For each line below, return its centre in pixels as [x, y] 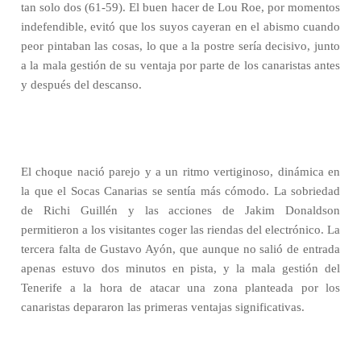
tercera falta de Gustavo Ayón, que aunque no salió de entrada [180, 249]
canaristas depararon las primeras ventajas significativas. [163, 307]
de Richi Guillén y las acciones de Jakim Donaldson [180, 210]
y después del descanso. [81, 85]
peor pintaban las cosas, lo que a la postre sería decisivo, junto [180, 46]
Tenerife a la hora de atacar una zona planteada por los [180, 288]
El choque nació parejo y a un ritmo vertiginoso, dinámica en [180, 172]
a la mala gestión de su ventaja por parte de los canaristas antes [180, 65]
